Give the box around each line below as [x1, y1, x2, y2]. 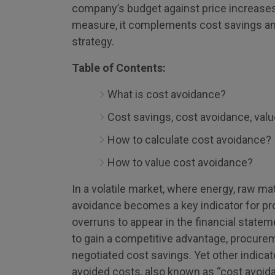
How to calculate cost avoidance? [107, 133, 271, 146]
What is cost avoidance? [107, 88, 226, 101]
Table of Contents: [72, 61, 166, 74]
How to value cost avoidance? [107, 156, 253, 169]
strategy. [72, 35, 114, 48]
